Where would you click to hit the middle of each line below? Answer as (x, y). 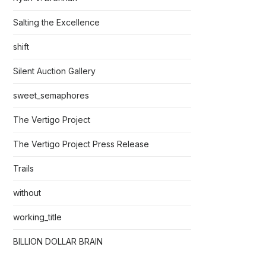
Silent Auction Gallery (54, 71)
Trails (23, 168)
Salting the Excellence (56, 22)
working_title (37, 217)
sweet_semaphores (51, 95)
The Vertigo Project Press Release (81, 144)
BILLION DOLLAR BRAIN (58, 241)
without (27, 193)
